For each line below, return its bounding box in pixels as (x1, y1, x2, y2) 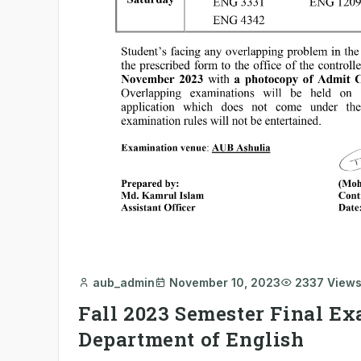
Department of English (78, 326, 305, 353)
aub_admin (93, 276, 155, 290)
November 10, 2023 (169, 276, 280, 290)
